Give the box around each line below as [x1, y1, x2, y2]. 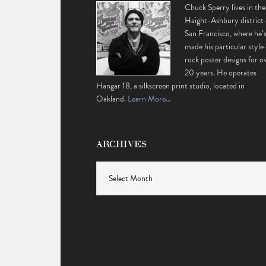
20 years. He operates [185, 66, 257, 79]
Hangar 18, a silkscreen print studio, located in [96, 80, 245, 92]
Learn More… [128, 93, 172, 105]
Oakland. [96, 93, 128, 105]
